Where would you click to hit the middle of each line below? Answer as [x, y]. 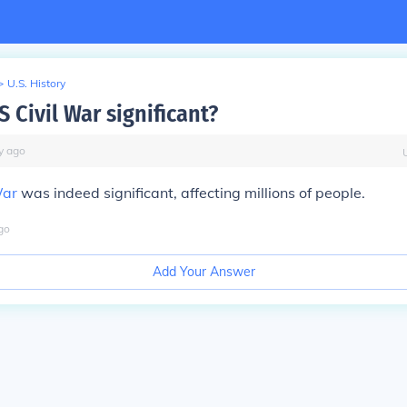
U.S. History [36, 83]
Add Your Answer [203, 272]
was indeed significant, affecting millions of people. [191, 193]
